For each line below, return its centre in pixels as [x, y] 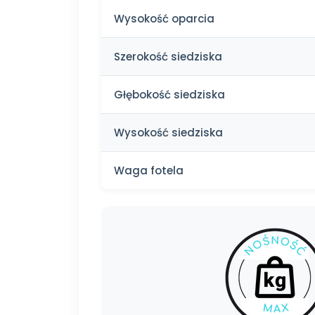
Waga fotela [149, 170]
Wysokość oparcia [164, 18]
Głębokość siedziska [169, 94]
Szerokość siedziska [168, 56]
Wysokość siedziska [168, 132]
